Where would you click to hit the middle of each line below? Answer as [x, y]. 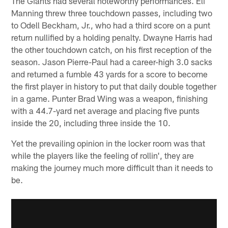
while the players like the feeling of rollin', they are [103, 155]
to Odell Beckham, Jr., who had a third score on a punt [111, 25]
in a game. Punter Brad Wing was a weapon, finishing [110, 98]
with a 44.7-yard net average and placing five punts [106, 111]
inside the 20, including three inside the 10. [91, 123]
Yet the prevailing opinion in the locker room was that [108, 143]
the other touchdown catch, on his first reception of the [112, 50]
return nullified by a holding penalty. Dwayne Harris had [112, 37]
